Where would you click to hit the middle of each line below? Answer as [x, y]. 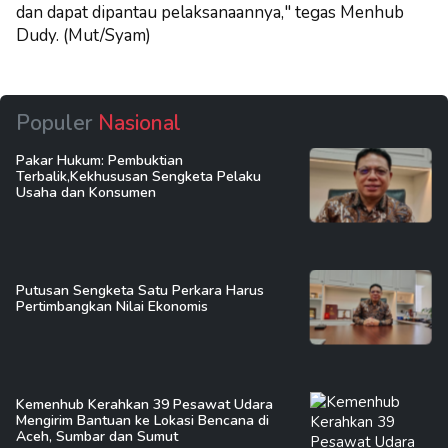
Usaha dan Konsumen [86, 193]
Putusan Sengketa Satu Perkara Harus [140, 291]
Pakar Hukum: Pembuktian [99, 161]
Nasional [139, 122]
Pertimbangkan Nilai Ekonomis [112, 307]
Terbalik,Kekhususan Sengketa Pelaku [138, 177]
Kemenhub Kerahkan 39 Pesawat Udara [144, 405]
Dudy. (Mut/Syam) [83, 35]
